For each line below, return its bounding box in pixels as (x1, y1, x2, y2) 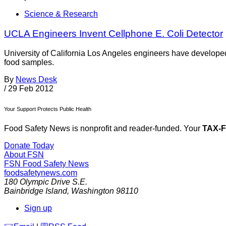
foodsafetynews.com (4, 168, 77, 178)
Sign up (24, 204, 52, 213)
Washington (71, 187, 114, 196)
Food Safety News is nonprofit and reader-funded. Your (4, 124, 202, 133)
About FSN (4, 150, 44, 159)
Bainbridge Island (4, 187, 67, 196)
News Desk (16, 75, 57, 84)
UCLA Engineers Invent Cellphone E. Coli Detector (4, 28, 223, 39)
